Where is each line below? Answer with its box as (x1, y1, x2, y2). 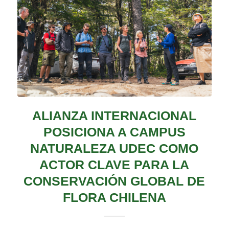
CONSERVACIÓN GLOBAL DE (24, 174, 205, 189)
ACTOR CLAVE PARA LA (39, 157, 190, 172)
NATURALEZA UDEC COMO (30, 141, 199, 156)
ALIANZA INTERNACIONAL (32, 108, 197, 123)
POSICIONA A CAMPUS (43, 125, 186, 140)
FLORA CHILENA (62, 190, 166, 205)
